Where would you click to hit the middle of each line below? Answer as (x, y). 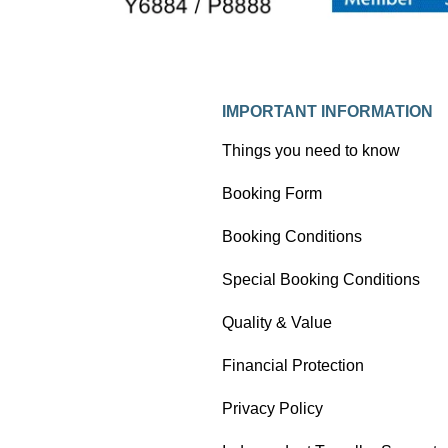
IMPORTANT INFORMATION (327, 111)
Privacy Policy (272, 408)
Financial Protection (293, 365)
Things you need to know (311, 150)
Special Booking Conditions (321, 279)
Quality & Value (277, 322)
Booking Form (272, 193)
